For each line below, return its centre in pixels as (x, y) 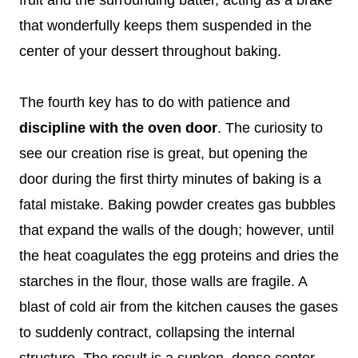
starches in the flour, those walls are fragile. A (163, 281)
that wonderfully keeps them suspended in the (165, 25)
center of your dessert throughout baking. (150, 51)
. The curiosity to (270, 127)
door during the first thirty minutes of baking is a (170, 179)
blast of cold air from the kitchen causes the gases (179, 306)
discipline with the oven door (118, 127)
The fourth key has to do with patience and (155, 102)
